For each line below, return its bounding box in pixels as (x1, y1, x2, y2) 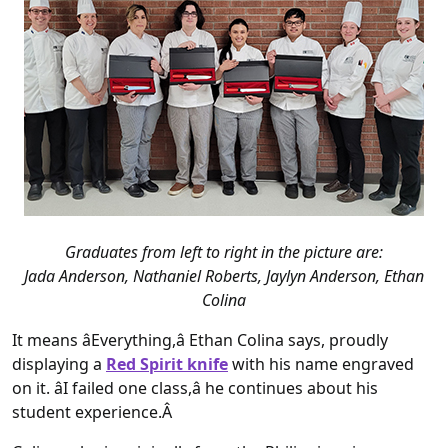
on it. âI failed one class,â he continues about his (12, 377, 378, 400)
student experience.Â (12, 401, 176, 424)
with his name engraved (228, 353, 414, 376)
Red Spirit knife (106, 353, 228, 376)
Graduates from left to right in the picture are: (65, 241, 383, 264)
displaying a (12, 353, 106, 376)
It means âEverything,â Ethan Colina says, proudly (12, 329, 388, 352)
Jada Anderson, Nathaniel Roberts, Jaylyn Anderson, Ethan (24, 265, 424, 288)
